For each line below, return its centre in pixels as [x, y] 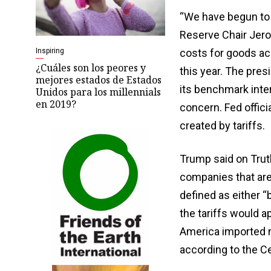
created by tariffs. [222, 125]
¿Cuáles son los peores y [91, 67]
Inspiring [50, 51]
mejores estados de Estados [99, 80]
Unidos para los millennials [98, 92]
